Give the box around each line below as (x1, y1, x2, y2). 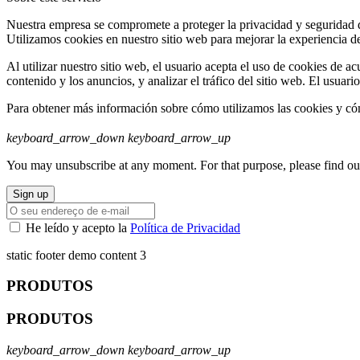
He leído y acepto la (26, 220, 130, 235)
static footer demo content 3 (6, 247, 146, 262)
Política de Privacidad (130, 220, 240, 235)
